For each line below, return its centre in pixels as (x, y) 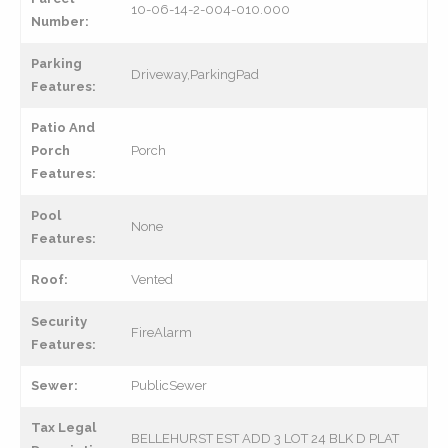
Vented (152, 279)
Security (59, 321)
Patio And (63, 127)
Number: (60, 21)
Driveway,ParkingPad (195, 74)
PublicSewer (169, 385)
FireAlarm (161, 332)
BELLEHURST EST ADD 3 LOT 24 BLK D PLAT (265, 438)
